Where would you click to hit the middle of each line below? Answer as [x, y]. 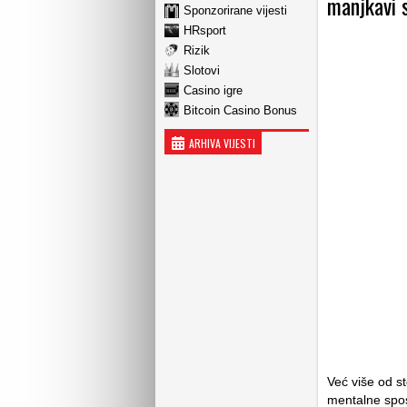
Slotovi [202, 70]
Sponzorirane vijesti [235, 10]
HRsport [205, 30]
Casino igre [213, 90]
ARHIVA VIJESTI [222, 143]
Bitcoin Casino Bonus [240, 110]
